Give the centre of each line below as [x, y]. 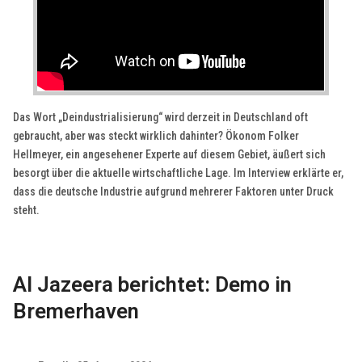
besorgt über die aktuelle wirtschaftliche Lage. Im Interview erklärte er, [179, 173]
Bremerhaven [76, 311]
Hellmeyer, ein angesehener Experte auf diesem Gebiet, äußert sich [170, 154]
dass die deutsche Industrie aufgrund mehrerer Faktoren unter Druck [174, 191]
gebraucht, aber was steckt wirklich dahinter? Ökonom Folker [156, 135]
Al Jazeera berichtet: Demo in [153, 284]
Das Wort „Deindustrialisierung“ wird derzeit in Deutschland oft [161, 117]
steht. [28, 210]
